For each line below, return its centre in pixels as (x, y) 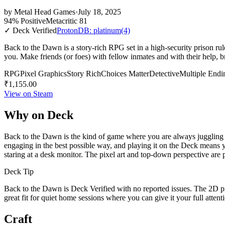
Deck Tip (19, 171)
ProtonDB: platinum (89, 30)
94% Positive (25, 21)
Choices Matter (125, 73)
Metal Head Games (45, 12)
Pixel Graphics (43, 73)
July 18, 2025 (99, 12)
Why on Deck (39, 115)
